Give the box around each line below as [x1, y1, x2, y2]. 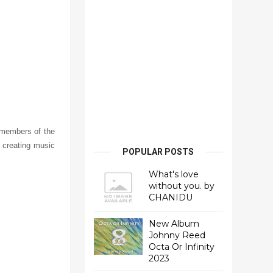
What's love [148, 169, 199, 180]
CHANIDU [148, 192, 193, 203]
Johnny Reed [148, 230, 205, 241]
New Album [148, 218, 199, 229]
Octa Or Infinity [148, 241, 214, 252]
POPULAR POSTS [122, 147, 194, 157]
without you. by [148, 180, 214, 191]
